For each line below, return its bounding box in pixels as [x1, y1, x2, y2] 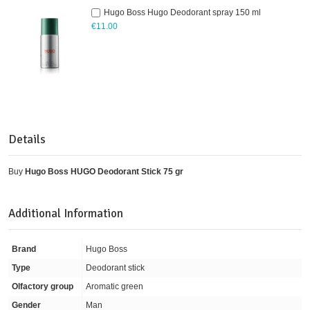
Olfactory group [12, 281, 73, 291]
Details [8, 131, 46, 147]
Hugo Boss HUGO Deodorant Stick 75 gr [25, 166, 183, 176]
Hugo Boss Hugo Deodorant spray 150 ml [104, 7, 261, 17]
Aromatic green [86, 281, 143, 291]
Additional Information [8, 206, 123, 221]
